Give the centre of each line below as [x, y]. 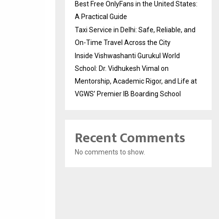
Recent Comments [130, 138]
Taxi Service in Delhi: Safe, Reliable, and [135, 30]
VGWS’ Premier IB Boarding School [128, 94]
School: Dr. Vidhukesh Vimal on [122, 69]
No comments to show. [110, 152]
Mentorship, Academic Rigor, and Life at [136, 81]
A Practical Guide [101, 17]
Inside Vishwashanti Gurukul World [127, 56]
